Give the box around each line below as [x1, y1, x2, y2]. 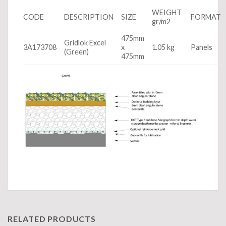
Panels [191, 42, 213, 51]
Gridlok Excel [64, 38, 106, 47]
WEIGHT [152, 8, 184, 17]
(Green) [64, 47, 89, 56]
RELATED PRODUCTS [8, 213, 96, 223]
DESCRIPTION [64, 12, 114, 21]
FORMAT [191, 12, 221, 21]
